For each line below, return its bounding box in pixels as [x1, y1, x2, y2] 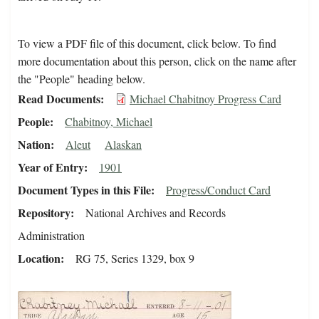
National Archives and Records [85, 205, 226, 221]
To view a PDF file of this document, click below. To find [18, 36, 276, 51]
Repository [18, 204, 70, 221]
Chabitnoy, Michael [65, 114, 152, 130]
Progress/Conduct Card [166, 182, 271, 198]
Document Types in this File [18, 182, 151, 199]
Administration [18, 228, 85, 244]
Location [18, 250, 61, 267]
